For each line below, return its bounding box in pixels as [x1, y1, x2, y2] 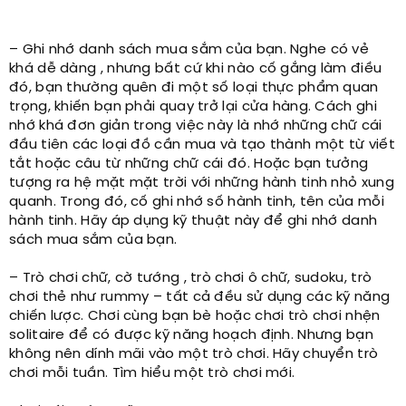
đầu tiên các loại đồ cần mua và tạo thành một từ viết [9, 137, 395, 152]
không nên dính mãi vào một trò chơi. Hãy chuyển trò [9, 346, 379, 362]
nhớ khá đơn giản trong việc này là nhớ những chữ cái [9, 118, 382, 133]
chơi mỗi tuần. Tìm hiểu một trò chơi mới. [9, 365, 295, 381]
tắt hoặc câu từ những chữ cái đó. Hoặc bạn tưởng [9, 156, 369, 171]
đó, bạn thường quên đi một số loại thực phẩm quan [9, 80, 379, 95]
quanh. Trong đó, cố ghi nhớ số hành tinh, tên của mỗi [9, 194, 384, 209]
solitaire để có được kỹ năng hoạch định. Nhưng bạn [9, 327, 373, 343]
